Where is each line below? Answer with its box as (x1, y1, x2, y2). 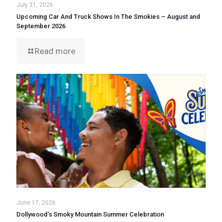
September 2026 (16, 22, 65, 30)
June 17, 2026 (16, 199, 55, 206)
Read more (35, 46, 75, 56)
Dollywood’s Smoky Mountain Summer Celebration (16, 210, 164, 218)
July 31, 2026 (16, 1, 53, 9)
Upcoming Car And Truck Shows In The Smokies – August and (16, 13, 200, 21)
